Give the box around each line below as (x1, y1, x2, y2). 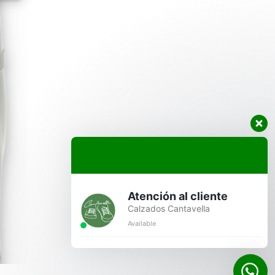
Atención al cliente (128, 190, 228, 203)
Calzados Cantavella (128, 203, 210, 214)
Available (128, 219, 156, 228)
